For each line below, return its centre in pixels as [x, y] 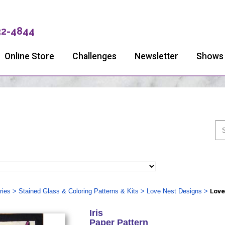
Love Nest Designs [174, 191]
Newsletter [156, 56]
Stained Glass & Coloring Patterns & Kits [78, 191]
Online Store [29, 56]
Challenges [94, 56]
